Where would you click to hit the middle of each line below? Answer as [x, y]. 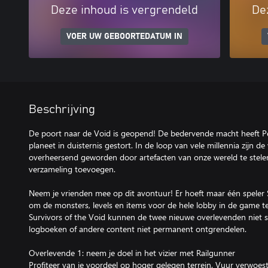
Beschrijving [62, 109]
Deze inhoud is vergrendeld [124, 10]
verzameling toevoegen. [72, 169]
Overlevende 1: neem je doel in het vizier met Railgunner [132, 253]
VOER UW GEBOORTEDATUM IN [124, 36]
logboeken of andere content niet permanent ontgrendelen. [138, 229]
